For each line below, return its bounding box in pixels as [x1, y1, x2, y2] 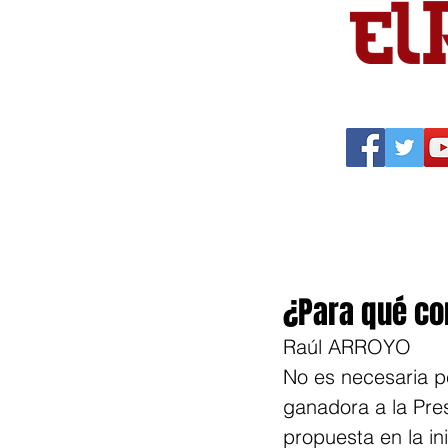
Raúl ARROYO [283, 334, 411, 359]
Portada [188, 237, 241, 255]
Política [311, 237, 360, 255]
